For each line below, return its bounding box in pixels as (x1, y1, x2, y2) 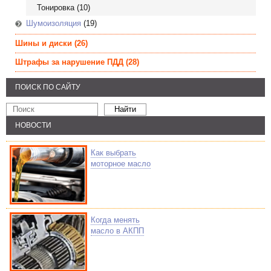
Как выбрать (91, 148, 136, 157)
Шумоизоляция (26, 19, 81, 28)
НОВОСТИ (15, 121, 51, 129)
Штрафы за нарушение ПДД (15, 57, 123, 67)
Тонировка (37, 3, 74, 12)
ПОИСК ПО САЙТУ (15, 83, 80, 91)
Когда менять (91, 215, 140, 224)
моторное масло (91, 159, 151, 168)
